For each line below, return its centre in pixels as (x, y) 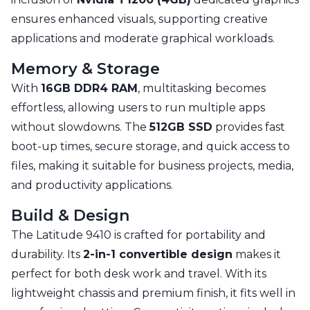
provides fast (249, 127)
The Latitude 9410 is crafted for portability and (138, 235)
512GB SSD (181, 127)
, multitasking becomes (202, 89)
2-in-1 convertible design (158, 255)
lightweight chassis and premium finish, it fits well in (153, 293)
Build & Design (70, 216)
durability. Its (47, 255)
